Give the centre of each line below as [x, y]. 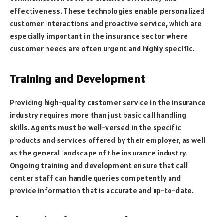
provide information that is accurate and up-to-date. [102, 191]
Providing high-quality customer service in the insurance [108, 102]
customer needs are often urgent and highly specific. [102, 49]
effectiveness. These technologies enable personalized [107, 11]
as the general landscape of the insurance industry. [99, 153]
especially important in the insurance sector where [99, 36]
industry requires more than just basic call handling [98, 115]
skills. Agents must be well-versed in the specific [95, 128]
